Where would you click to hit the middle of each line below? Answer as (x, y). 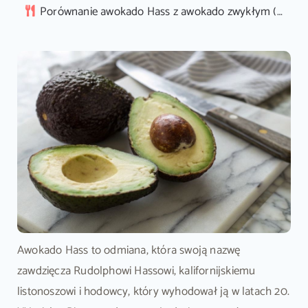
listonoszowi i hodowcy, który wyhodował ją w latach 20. (153, 292)
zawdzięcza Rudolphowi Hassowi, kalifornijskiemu (136, 271)
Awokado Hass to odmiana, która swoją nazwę (129, 251)
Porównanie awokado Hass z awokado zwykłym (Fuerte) (158, 12)
